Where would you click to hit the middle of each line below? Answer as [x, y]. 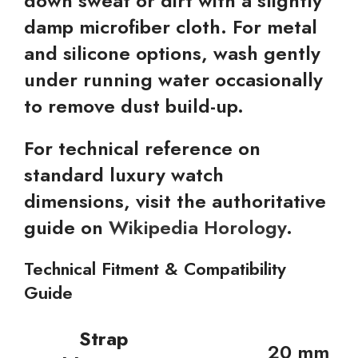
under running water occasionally [173, 80]
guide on [66, 227]
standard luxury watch [124, 175]
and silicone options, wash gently [172, 53]
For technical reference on [142, 148]
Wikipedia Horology [197, 227]
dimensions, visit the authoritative [175, 201]
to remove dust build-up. [134, 106]
